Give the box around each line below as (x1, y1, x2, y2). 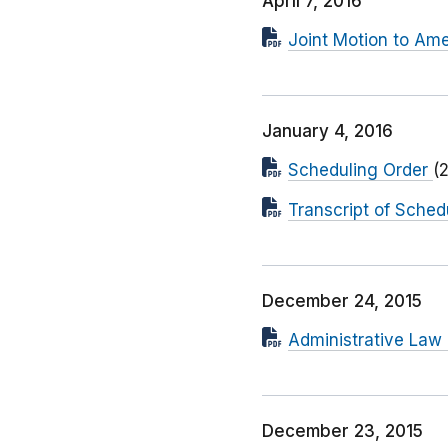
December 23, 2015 (262, 421, 423, 442)
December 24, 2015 (262, 291, 422, 312)
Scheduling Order (288, 160, 433, 181)
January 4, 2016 (262, 121, 393, 142)
